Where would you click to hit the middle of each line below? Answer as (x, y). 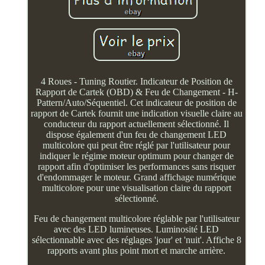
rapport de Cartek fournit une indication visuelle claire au (136, 113)
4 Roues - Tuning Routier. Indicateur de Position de (136, 81)
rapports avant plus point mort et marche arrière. (137, 251)
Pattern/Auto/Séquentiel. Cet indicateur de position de (136, 103)
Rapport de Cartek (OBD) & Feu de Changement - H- (136, 92)
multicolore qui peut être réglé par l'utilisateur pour (137, 145)
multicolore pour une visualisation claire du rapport (136, 188)
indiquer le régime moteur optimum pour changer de (136, 156)
